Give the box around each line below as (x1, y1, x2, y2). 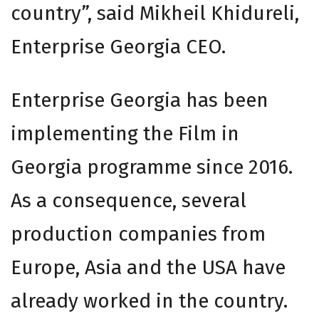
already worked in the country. (11, 288, 288, 313)
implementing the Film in (11, 121, 239, 145)
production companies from (11, 221, 266, 246)
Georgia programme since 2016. (11, 155, 293, 179)
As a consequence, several (11, 188, 246, 212)
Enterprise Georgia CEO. (11, 34, 226, 58)
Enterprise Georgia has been (11, 88, 268, 112)
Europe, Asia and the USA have (11, 255, 286, 279)
